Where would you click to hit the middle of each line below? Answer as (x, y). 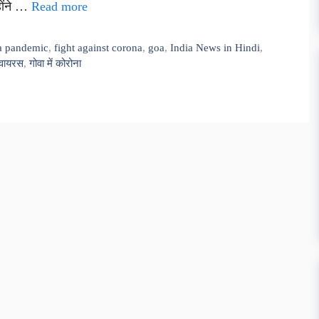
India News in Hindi (215, 47)
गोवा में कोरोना (55, 63)
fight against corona (99, 47)
